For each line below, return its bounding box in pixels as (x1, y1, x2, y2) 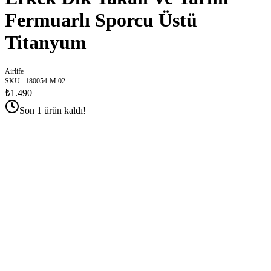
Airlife (5, 67, 24, 76)
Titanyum (5, 31, 87, 53)
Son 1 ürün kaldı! (19, 105, 86, 116)
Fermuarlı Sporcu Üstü (5, 8, 197, 31)
